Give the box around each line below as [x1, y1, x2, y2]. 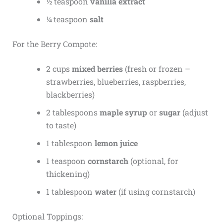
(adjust [180, 107, 208, 118]
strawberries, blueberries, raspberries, [46, 76, 186, 87]
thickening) [46, 168, 90, 179]
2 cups [46, 63, 72, 74]
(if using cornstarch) [116, 186, 195, 197]
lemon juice [94, 138, 138, 149]
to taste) [46, 120, 76, 131]
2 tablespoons [46, 107, 100, 118]
